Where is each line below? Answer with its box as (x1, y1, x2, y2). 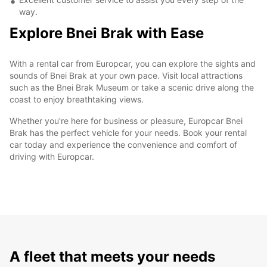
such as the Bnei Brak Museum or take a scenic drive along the (10, 82, 254, 92)
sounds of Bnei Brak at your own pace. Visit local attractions (10, 70, 243, 80)
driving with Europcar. (10, 151, 94, 162)
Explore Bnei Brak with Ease (10, 24, 204, 42)
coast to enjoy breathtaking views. (10, 94, 144, 104)
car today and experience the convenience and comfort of (10, 139, 237, 150)
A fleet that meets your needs (10, 247, 215, 265)
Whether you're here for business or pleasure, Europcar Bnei (10, 115, 243, 126)
